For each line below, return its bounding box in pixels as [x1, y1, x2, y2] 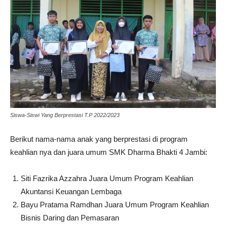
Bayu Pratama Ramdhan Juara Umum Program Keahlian [21, 200, 209, 209]
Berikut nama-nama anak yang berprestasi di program [10, 134, 188, 143]
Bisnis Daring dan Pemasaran [21, 213, 121, 222]
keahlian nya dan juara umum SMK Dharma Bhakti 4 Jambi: [10, 147, 207, 156]
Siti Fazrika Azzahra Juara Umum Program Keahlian [21, 174, 193, 183]
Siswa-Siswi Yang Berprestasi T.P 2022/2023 [10, 111, 120, 118]
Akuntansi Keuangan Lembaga [21, 187, 122, 196]
